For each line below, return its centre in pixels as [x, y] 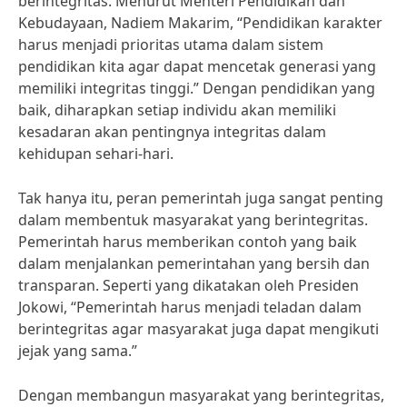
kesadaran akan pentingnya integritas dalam [172, 132]
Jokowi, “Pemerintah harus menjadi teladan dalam [190, 307]
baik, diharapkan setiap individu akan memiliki [177, 110]
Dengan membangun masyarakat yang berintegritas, [201, 395]
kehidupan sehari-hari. [96, 154]
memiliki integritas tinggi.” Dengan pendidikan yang [197, 88]
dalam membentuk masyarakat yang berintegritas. [193, 220]
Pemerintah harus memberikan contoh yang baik [188, 242]
